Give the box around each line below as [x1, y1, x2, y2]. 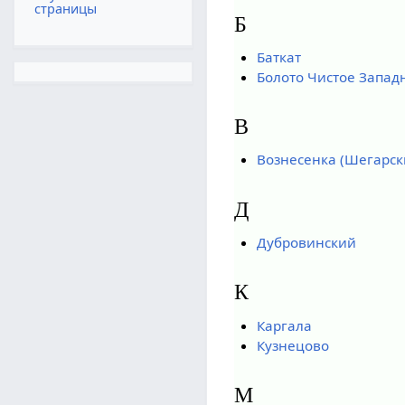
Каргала [256, 316, 312, 334]
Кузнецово [256, 335, 329, 354]
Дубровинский [256, 233, 356, 251]
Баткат [256, 47, 301, 66]
